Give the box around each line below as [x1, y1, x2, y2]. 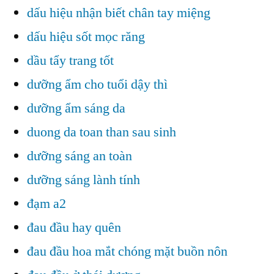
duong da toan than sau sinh [27, 123, 176, 141]
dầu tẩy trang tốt [27, 51, 114, 69]
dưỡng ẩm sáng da [27, 99, 125, 117]
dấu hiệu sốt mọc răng [27, 28, 145, 45]
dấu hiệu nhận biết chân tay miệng [27, 4, 210, 21]
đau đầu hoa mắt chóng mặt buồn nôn [27, 242, 228, 260]
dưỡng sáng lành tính [27, 171, 140, 188]
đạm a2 [27, 194, 66, 212]
